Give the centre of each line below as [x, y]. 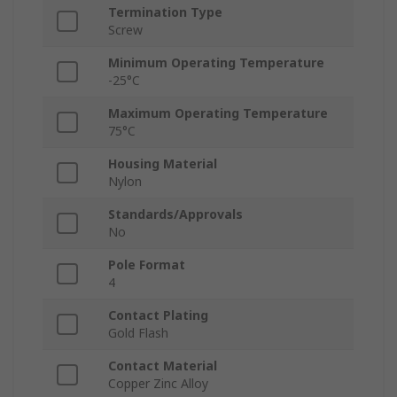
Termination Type [165, 12]
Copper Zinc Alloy [158, 384]
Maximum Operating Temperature [218, 113]
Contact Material [163, 366]
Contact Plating [158, 315]
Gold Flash [138, 333]
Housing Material [163, 164]
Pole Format [147, 265]
